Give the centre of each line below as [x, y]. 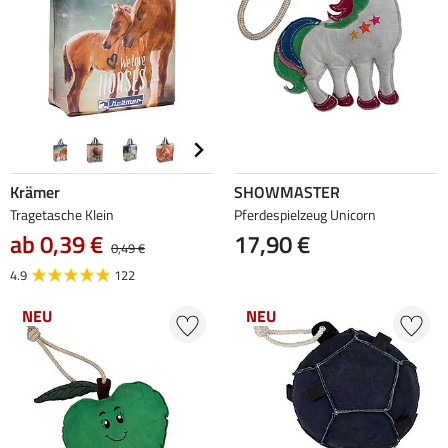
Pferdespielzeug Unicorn [305, 215]
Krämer [35, 192]
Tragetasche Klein [62, 215]
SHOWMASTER [287, 192]
